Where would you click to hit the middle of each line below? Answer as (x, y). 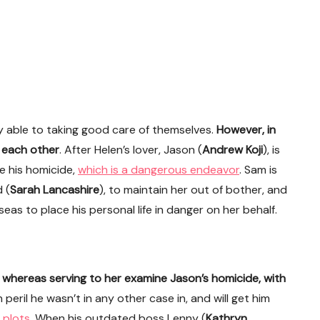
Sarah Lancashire (55, 190)
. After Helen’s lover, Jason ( (131, 150)
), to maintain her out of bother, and (193, 190)
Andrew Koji (232, 150)
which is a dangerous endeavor (159, 170)
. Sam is (258, 170)
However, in (246, 130)
